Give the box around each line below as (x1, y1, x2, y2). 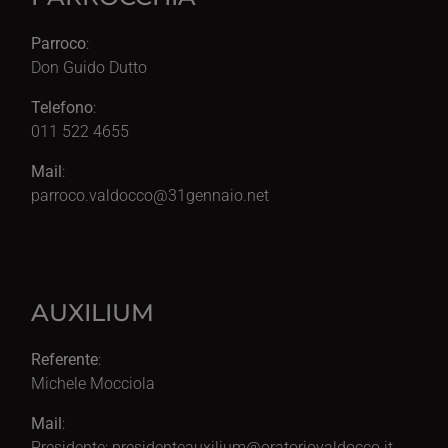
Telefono (31, 97, 94, 117)
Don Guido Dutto (31, 57, 148, 77)
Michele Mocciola (31, 373, 156, 393)
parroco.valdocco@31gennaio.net (31, 185, 270, 205)
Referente (31, 349, 99, 369)
